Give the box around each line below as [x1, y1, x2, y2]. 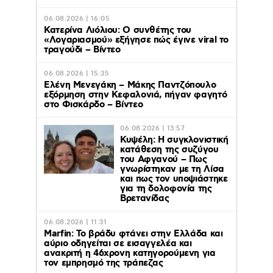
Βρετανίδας [120, 192, 169, 205]
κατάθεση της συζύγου [120, 143, 219, 156]
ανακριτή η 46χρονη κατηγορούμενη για [44, 247, 216, 260]
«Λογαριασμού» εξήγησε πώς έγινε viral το [44, 34, 229, 46]
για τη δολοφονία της [120, 182, 212, 195]
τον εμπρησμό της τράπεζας [44, 257, 163, 269]
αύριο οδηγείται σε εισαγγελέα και [44, 237, 192, 250]
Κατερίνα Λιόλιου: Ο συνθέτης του [44, 24, 191, 37]
